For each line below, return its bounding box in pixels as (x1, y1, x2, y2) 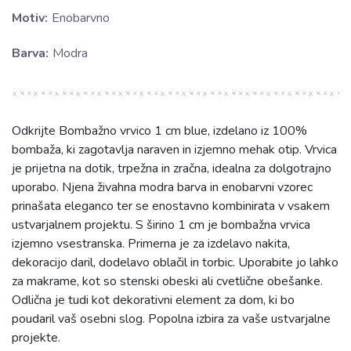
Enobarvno (52, 9, 110, 27)
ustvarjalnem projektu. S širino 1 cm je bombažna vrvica (12, 216, 310, 233)
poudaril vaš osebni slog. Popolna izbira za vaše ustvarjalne (12, 310, 331, 327)
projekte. (12, 329, 60, 346)
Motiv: (12, 9, 48, 27)
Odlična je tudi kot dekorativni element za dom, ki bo (12, 291, 295, 309)
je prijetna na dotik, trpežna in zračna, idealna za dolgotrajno (12, 160, 331, 177)
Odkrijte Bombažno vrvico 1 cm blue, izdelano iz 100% (12, 122, 307, 139)
